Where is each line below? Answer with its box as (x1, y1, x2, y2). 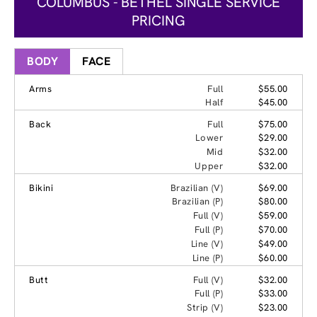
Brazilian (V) (170, 181, 224, 194)
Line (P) (192, 251, 224, 264)
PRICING (132, 11, 185, 30)
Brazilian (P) (171, 195, 224, 207)
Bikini (29, 181, 54, 194)
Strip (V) (186, 301, 224, 313)
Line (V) (190, 237, 224, 250)
